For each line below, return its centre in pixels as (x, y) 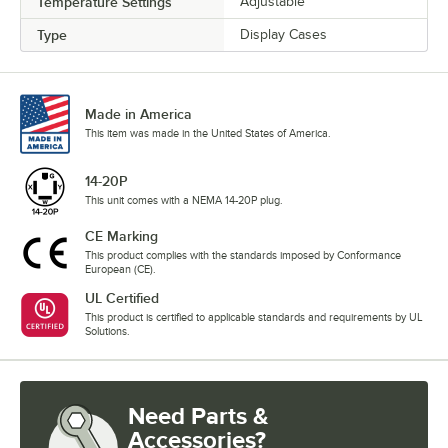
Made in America (138, 114)
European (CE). (120, 269)
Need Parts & (198, 416)
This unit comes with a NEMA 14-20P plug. (184, 200)
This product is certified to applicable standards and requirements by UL (254, 317)
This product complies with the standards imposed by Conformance (243, 255)
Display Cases (283, 35)
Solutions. (107, 331)
